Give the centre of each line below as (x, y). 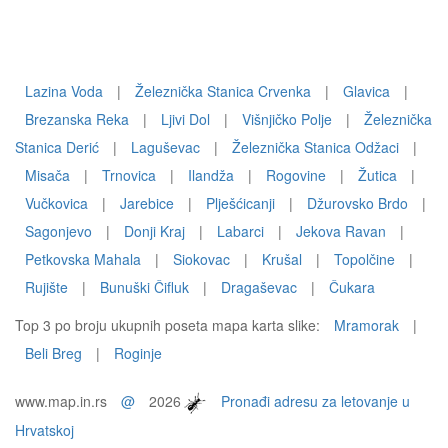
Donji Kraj (154, 231)
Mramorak (366, 325)
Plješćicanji (240, 203)
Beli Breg (53, 353)
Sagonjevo (58, 231)
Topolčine (364, 259)
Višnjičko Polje (287, 119)
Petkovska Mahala (83, 259)
